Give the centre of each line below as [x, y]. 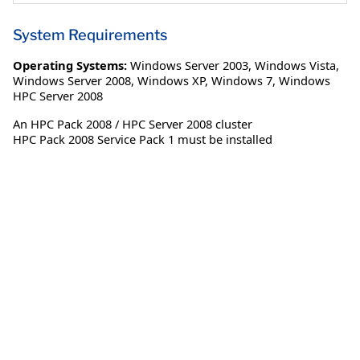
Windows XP [171, 80]
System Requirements [90, 35]
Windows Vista [295, 65]
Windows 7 [242, 80]
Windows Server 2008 [72, 80]
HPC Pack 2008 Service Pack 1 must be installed [143, 139]
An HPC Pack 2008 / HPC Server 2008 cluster [133, 123]
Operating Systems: [70, 65]
